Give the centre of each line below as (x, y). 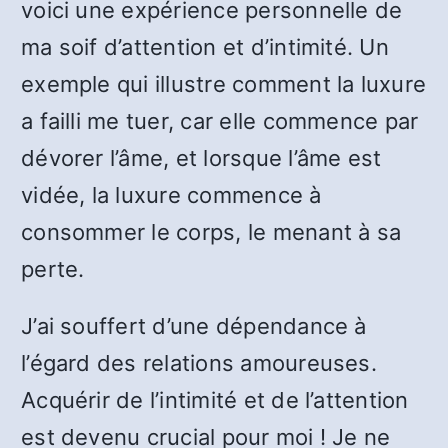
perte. (53, 269)
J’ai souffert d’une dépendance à (194, 326)
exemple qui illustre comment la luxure (224, 84)
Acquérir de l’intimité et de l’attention (215, 400)
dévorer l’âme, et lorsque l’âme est (201, 158)
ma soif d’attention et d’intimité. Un (205, 47)
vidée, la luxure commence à (171, 195)
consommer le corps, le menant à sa (211, 232)
